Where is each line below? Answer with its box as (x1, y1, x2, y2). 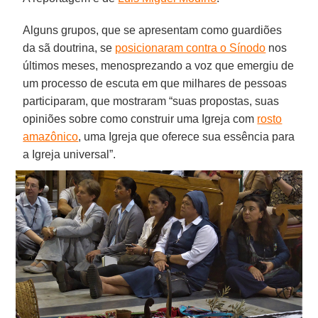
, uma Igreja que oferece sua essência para (78, 130, 295, 143)
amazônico (23, 130, 79, 143)
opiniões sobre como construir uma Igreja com (23, 112, 258, 125)
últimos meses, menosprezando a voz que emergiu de (23, 59, 295, 72)
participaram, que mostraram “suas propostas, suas (23, 94, 280, 107)
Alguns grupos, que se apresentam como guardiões (23, 23, 283, 36)
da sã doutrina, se (23, 41, 116, 54)
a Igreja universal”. (23, 148, 116, 160)
